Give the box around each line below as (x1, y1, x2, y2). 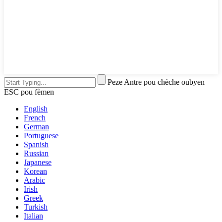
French (24, 113, 46, 122)
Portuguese (24, 131, 58, 140)
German (24, 122, 49, 131)
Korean (24, 167, 47, 176)
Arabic (24, 176, 45, 185)
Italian (24, 212, 43, 221)
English (24, 105, 48, 113)
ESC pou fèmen (4, 88, 54, 97)
